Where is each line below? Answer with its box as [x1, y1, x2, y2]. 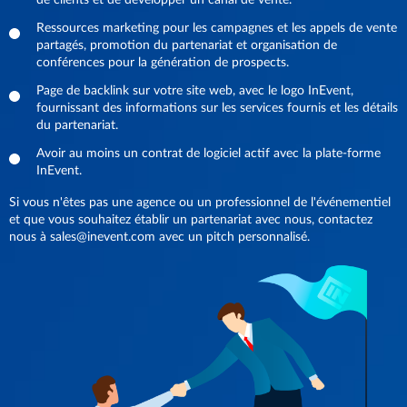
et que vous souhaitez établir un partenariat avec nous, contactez [9, 213, 372, 226]
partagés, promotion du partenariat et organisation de [36, 39, 337, 52]
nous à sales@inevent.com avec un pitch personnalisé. [9, 231, 310, 243]
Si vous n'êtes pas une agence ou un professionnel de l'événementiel [9, 196, 391, 209]
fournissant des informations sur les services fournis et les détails [36, 102, 398, 114]
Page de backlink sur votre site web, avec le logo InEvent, [36, 84, 353, 97]
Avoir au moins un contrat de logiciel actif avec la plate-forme [36, 147, 381, 160]
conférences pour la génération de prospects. [36, 56, 289, 69]
